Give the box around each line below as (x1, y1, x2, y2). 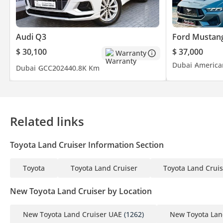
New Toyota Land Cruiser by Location (10, 185, 152, 197)
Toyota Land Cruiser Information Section (10, 139, 164, 150)
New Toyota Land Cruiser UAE (23, 209, 122, 219)
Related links (10, 112, 84, 129)
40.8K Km (68, 63, 100, 73)
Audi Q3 (16, 31, 46, 42)
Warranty (115, 48, 146, 58)
